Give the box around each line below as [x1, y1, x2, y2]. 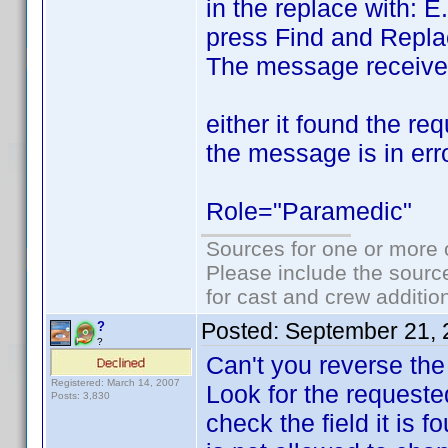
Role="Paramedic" [206, 197, 412, 225]
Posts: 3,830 [51, 390, 110, 401]
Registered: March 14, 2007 [51, 377, 180, 388]
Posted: [201, 318, 285, 344]
